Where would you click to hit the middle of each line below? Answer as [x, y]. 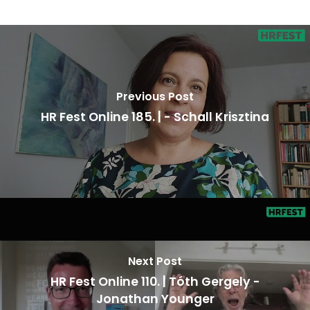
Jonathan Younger [155, 299]
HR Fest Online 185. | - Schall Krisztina [155, 117]
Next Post [155, 261]
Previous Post [155, 97]
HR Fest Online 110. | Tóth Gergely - [155, 281]
